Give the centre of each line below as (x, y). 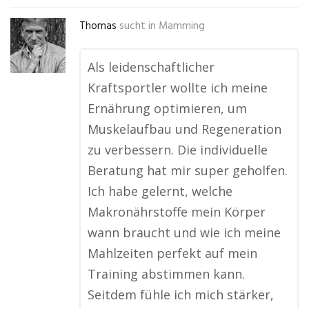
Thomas (98, 26)
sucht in (138, 26)
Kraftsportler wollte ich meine (178, 88)
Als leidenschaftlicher (151, 67)
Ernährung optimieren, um (167, 108)
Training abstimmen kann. (166, 274)
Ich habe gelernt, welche (160, 191)
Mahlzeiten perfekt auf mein (172, 253)
